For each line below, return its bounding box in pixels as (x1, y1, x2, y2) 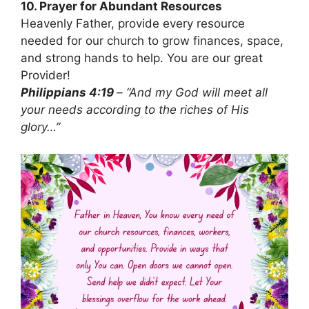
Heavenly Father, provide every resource (21, 17, 245, 31)
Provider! (21, 68, 70, 83)
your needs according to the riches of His (21, 103, 249, 117)
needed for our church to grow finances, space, (21, 34, 283, 48)
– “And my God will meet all (117, 86, 268, 100)
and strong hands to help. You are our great (21, 51, 263, 66)
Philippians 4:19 (21, 86, 117, 100)
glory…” (21, 120, 60, 134)
